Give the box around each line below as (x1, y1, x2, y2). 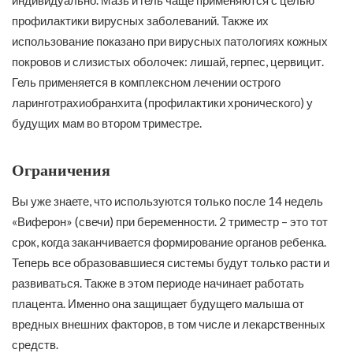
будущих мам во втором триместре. (12, 115, 202, 130)
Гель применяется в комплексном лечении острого (12, 74, 281, 89)
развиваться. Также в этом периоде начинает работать (12, 276, 304, 291)
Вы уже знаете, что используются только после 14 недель (12, 194, 323, 209)
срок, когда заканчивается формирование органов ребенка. (12, 235, 326, 250)
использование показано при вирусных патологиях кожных (12, 33, 328, 48)
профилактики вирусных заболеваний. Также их (12, 13, 269, 28)
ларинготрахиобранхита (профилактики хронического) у (12, 95, 313, 110)
